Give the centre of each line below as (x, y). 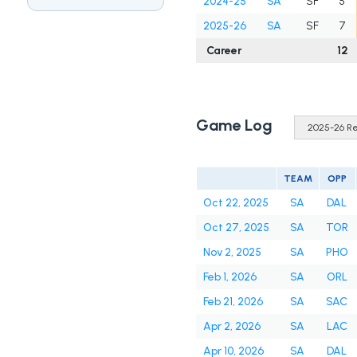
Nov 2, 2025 (232, 253)
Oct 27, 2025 (236, 228)
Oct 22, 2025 (235, 203)
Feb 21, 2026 (233, 302)
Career (225, 51)
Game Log (234, 126)
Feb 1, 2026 (229, 277)
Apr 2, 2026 (231, 327)
